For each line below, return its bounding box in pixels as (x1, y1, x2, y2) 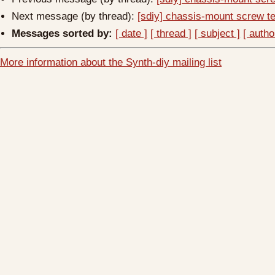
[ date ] (115, 27, 148, 39)
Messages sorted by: (12, 27, 113, 39)
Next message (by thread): (12, 10, 138, 22)
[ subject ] (195, 27, 241, 39)
